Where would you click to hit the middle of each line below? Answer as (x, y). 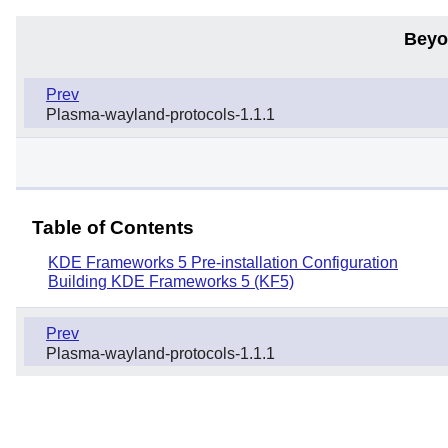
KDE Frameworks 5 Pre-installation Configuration (223, 262)
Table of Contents (113, 227)
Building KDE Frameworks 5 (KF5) (171, 281)
